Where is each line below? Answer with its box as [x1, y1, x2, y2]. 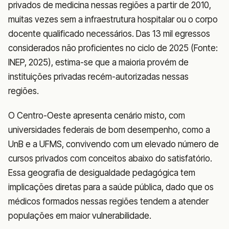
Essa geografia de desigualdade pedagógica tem [8, 168, 195, 178]
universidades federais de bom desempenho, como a [8, 125, 210, 135]
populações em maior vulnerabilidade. [8, 211, 151, 221]
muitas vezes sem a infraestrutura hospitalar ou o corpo [8, 14, 218, 25]
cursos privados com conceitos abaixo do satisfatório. [8, 153, 212, 164]
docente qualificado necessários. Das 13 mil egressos [8, 29, 210, 39]
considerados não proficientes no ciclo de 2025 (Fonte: [8, 43, 218, 54]
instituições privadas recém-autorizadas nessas [8, 72, 189, 82]
